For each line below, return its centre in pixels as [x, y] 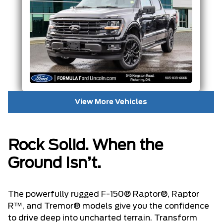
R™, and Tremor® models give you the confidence [109, 206]
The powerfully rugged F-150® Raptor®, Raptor [104, 194]
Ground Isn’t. [55, 163]
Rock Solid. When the [86, 145]
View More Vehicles [111, 102]
